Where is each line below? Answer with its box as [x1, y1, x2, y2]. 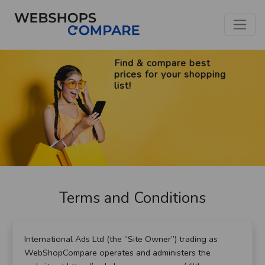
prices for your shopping [114, 68, 226, 82]
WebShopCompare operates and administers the [24, 247, 211, 259]
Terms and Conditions [59, 188, 206, 209]
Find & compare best [114, 57, 211, 70]
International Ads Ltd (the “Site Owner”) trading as [24, 233, 218, 245]
